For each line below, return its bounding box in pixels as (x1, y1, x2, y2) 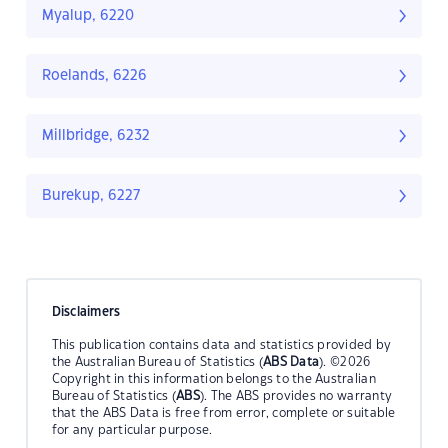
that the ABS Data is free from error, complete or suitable (51, 406, 396, 419)
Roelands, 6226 (42, 69, 147, 84)
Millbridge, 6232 (42, 129, 150, 144)
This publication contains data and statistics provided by (51, 338, 392, 351)
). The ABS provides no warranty (200, 389, 393, 402)
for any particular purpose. (51, 423, 213, 436)
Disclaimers (51, 305, 121, 318)
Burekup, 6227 (42, 189, 140, 204)
